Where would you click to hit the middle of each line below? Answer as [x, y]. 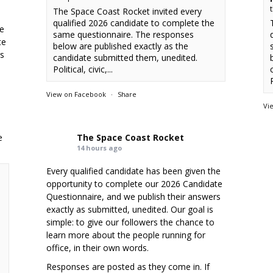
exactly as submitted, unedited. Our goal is [130, 209]
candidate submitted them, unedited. [126, 57]
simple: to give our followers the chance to [131, 222]
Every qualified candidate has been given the [134, 171]
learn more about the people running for [126, 235]
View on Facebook [76, 94]
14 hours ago [100, 147]
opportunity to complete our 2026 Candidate [135, 183]
